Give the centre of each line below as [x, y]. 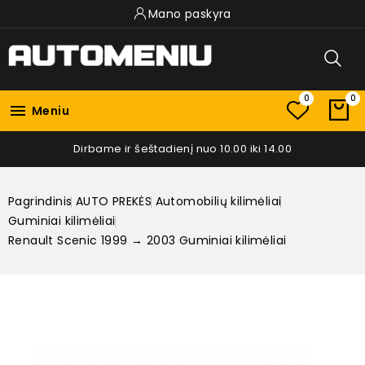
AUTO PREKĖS [114, 201]
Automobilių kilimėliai [218, 201]
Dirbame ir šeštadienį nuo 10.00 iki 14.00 [182, 148]
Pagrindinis [40, 201]
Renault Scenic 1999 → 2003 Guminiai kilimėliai [147, 240]
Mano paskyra [190, 14]
